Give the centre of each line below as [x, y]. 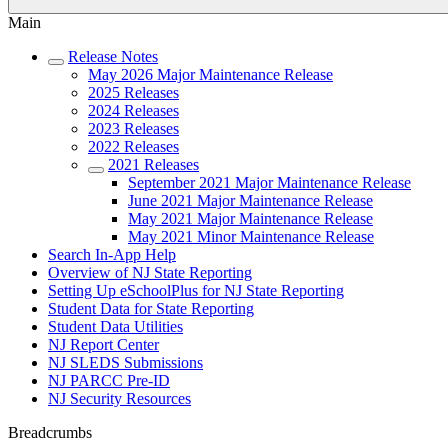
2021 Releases [153, 164]
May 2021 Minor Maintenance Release [251, 236]
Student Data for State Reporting [151, 308]
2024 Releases [133, 110]
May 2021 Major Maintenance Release [250, 218]
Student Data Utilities [115, 326]
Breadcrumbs [50, 432]
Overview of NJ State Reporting [150, 272]
